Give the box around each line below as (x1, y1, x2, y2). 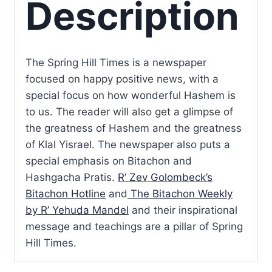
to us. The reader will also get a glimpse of (25, 105, 233, 118)
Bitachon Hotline (25, 187, 106, 200)
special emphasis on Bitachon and (25, 154, 192, 167)
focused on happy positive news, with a (25, 72, 219, 85)
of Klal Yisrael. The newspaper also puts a (25, 138, 230, 151)
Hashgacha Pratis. (25, 171, 118, 183)
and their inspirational (129, 203, 237, 216)
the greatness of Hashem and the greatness (25, 121, 242, 134)
